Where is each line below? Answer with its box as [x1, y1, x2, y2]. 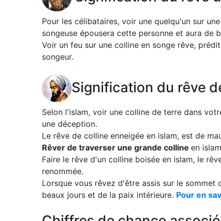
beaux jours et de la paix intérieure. [42, 190, 176, 200]
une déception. [42, 119, 97, 129]
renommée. [42, 166, 83, 176]
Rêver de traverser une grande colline [42, 143, 191, 152]
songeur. [42, 52, 74, 62]
